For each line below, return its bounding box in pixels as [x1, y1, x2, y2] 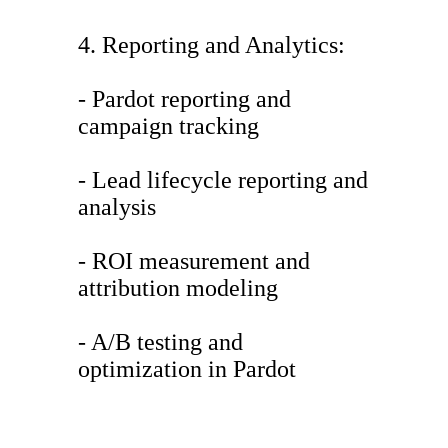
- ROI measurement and [78, 248, 310, 275]
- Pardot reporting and [78, 86, 291, 113]
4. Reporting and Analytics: [78, 32, 345, 59]
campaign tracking [78, 113, 259, 140]
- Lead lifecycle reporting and [78, 167, 368, 194]
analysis [78, 194, 156, 221]
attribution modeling [78, 275, 278, 302]
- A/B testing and [78, 329, 243, 356]
